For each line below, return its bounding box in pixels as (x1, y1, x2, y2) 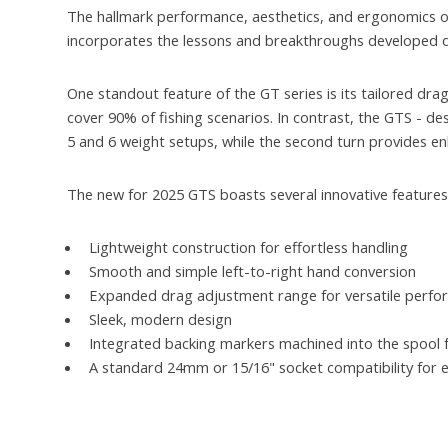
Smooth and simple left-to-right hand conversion (89, 261, 417, 282)
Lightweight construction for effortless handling (89, 237, 409, 258)
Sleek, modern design (89, 309, 233, 330)
